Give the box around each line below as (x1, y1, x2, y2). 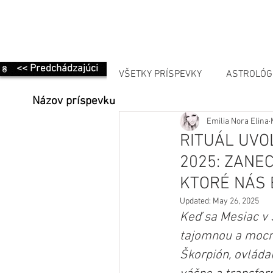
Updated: (180, 196, 213, 207)
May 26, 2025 (213, 196, 259, 207)
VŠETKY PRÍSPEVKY (119, 68, 202, 81)
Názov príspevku (32, 94, 115, 109)
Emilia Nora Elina (207, 116, 269, 127)
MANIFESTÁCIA (143, 117, 206, 130)
